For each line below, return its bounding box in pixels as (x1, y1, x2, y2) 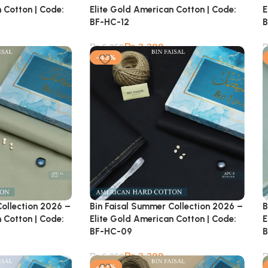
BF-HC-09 (90, 226, 133, 237)
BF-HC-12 (90, 16, 130, 28)
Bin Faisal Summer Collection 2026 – (90, 200, 243, 212)
